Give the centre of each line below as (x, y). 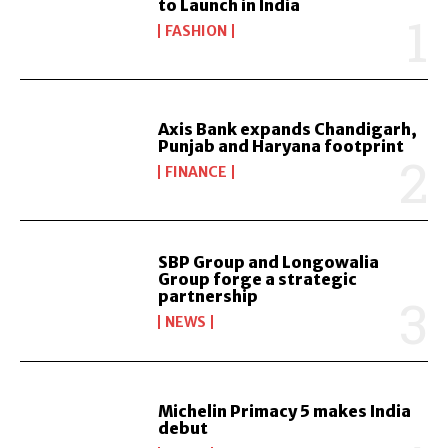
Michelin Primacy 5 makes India (285, 411)
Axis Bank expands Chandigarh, (288, 129)
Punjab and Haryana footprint (281, 146)
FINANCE (196, 172)
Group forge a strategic (258, 278)
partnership (208, 295)
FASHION (196, 30)
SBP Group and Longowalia (269, 261)
